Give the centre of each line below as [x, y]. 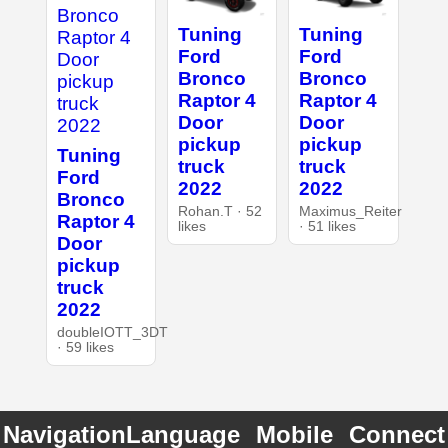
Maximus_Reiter [351, 211]
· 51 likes [328, 226]
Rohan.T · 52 [219, 211]
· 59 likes [85, 347]
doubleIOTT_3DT [112, 332]
